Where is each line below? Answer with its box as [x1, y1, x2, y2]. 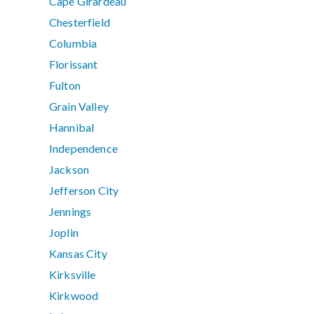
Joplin [49, 226, 78, 240]
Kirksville [49, 268, 96, 282]
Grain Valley [49, 100, 109, 114]
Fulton [49, 78, 81, 93]
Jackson [49, 163, 90, 177]
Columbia [49, 36, 97, 50]
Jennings [49, 205, 92, 219]
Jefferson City [49, 184, 119, 198]
